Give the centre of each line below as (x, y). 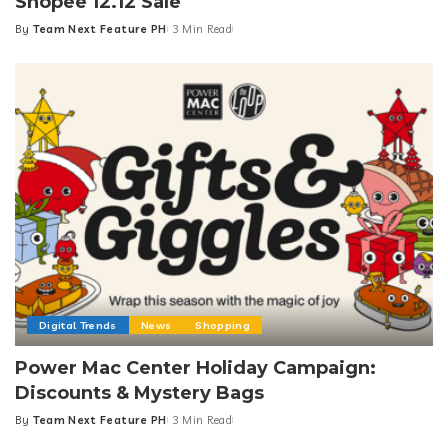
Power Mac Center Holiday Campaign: (195, 367)
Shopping (222, 324)
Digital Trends (78, 324)
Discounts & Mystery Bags (139, 392)
